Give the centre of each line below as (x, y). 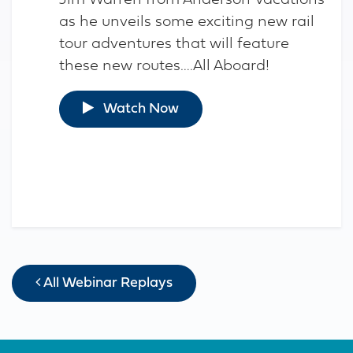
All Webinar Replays (106, 283)
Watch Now (136, 109)
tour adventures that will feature (174, 44)
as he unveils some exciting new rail (187, 22)
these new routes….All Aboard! (164, 66)
